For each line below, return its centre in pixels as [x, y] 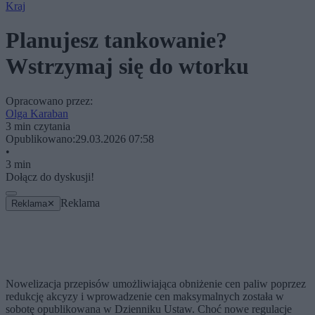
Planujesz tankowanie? [116, 40]
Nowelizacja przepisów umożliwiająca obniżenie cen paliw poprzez [156, 283]
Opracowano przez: [49, 101]
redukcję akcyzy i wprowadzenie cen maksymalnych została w [145, 296]
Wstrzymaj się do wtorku [127, 66]
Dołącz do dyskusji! [50, 176]
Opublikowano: [40, 139]
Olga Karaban [37, 113]
